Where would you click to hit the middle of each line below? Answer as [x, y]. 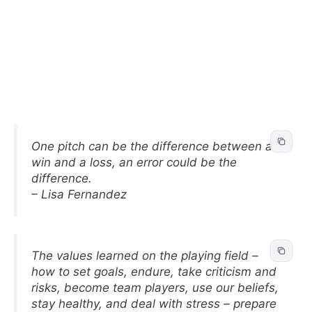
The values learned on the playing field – [145, 256]
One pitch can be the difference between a [152, 146]
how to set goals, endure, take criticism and [154, 272]
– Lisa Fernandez [79, 194]
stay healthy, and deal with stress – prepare [154, 304]
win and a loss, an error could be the [134, 162]
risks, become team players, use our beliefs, [155, 288]
